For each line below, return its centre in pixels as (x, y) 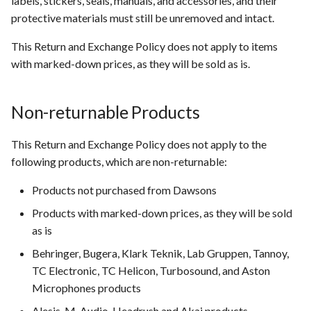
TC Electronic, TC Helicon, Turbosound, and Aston (151, 270)
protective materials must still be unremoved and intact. (143, 18)
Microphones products (86, 288)
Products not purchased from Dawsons (124, 190)
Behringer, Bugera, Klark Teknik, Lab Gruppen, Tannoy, (160, 253)
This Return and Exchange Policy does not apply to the (139, 144)
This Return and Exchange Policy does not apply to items (144, 46)
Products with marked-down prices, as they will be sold (162, 213)
